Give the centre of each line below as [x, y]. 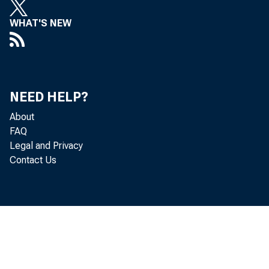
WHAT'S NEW [41, 23]
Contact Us [33, 160]
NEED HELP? [49, 97]
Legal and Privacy [46, 146]
